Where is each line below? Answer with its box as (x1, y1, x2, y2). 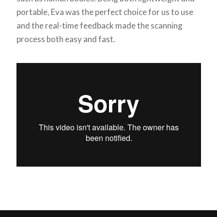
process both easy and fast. (16, 34, 115, 45)
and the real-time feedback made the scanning (16, 20, 183, 31)
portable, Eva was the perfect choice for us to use (16, 7, 193, 17)
